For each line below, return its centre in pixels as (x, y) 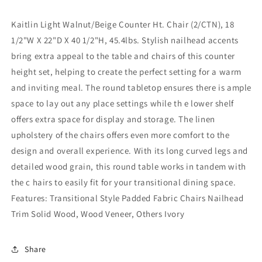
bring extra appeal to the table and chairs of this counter (123, 56)
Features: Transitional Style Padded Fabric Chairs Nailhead (127, 198)
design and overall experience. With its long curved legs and (130, 151)
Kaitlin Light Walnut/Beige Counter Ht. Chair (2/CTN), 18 (123, 25)
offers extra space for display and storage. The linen (113, 119)
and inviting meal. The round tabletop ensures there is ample (132, 88)
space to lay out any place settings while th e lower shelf (123, 104)
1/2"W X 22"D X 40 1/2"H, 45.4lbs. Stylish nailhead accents (125, 40)
